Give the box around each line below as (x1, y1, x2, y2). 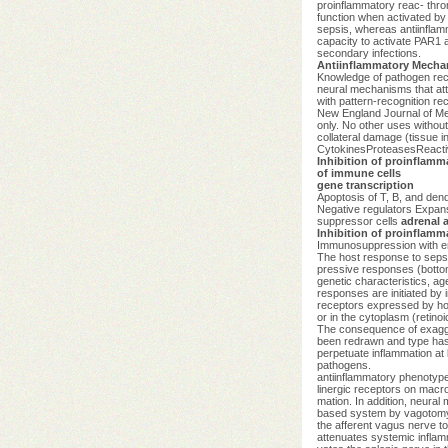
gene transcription (316, 178, 414, 191)
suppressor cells (316, 214, 401, 227)
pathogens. (316, 358, 371, 371)
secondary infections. (316, 46, 421, 59)
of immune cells (316, 166, 401, 179)
